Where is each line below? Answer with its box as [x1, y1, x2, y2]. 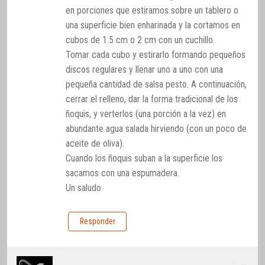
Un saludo [66, 182, 102, 194]
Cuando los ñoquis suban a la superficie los [66, 153, 223, 164]
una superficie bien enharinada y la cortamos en [66, 20, 241, 31]
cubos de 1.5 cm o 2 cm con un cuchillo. [66, 34, 215, 46]
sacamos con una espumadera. [66, 167, 180, 179]
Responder [79, 216, 115, 227]
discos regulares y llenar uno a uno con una [66, 64, 224, 76]
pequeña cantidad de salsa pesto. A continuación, [66, 79, 247, 91]
